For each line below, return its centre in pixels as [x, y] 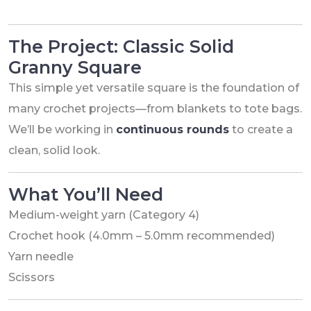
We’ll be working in [62, 129]
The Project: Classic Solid [121, 46]
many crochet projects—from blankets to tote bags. [155, 108]
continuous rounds [173, 129]
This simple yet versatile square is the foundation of [154, 87]
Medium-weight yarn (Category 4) [104, 215]
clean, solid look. [54, 150]
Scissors [32, 277]
